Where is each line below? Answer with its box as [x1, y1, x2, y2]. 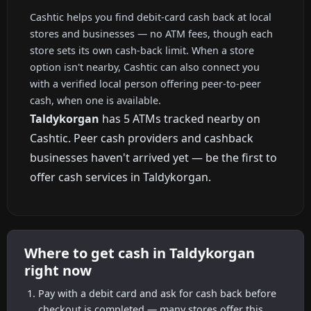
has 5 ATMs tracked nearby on [99, 110, 260, 126]
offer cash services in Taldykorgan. [30, 169, 211, 185]
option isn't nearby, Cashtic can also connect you [30, 60, 260, 74]
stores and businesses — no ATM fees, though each [30, 26, 273, 40]
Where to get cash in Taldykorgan [24, 244, 255, 263]
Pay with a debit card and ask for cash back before [38, 286, 276, 300]
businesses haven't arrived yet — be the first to [30, 149, 277, 165]
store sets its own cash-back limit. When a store [30, 43, 254, 57]
